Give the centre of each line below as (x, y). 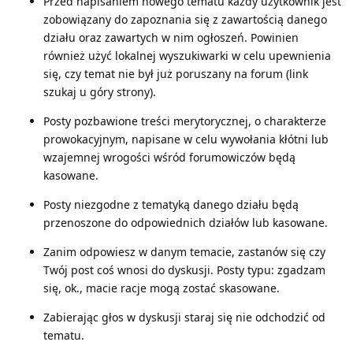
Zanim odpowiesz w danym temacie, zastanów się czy (184, 251)
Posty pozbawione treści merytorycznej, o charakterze (185, 121)
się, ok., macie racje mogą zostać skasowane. (162, 288)
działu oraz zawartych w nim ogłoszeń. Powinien (171, 37)
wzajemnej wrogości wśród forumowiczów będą (169, 157)
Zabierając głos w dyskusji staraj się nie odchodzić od (184, 317)
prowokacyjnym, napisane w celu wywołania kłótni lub (186, 139)
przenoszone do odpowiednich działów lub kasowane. (186, 222)
